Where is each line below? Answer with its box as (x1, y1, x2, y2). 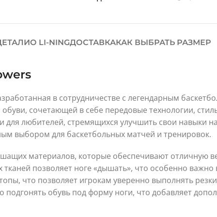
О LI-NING (30, 37, 70, 47)
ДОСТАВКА (70, 37, 116, 47)
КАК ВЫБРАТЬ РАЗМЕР (116, 37, 211, 47)
